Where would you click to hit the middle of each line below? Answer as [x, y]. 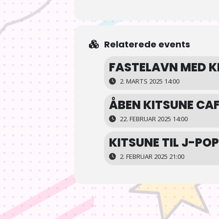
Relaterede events [147, 44]
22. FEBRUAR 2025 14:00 [153, 119]
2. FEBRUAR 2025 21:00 [151, 156]
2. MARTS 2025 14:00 [149, 81]
